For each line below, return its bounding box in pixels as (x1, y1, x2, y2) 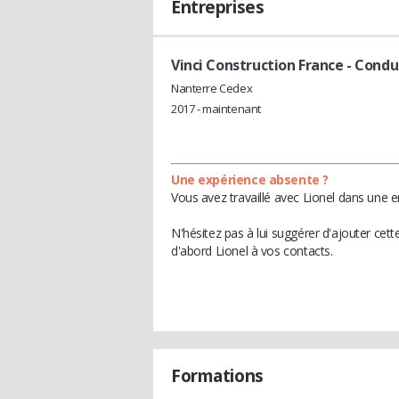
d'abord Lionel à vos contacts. (171, 241, 333, 259)
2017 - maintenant (171, 100, 261, 117)
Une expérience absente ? (171, 170, 329, 188)
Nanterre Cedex (171, 79, 253, 96)
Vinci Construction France (171, 55, 344, 75)
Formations (171, 363, 264, 387)
